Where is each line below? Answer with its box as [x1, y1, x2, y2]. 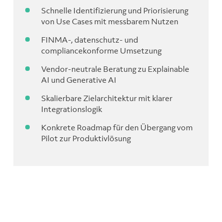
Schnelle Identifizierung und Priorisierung [41, 5, 188, 15]
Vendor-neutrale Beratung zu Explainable [41, 63, 189, 74]
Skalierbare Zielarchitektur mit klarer [41, 93, 172, 103]
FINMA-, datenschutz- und [41, 34, 138, 45]
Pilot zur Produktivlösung [41, 133, 131, 143]
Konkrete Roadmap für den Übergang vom [41, 122, 193, 132]
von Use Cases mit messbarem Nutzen [41, 16, 178, 26]
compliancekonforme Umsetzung [41, 45, 162, 55]
